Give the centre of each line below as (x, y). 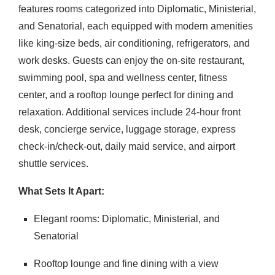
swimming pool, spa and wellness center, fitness (123, 78)
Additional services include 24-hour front (153, 112)
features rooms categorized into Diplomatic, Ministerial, (137, 9)
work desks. (44, 60)
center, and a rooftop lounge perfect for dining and (126, 95)
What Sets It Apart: (61, 191)
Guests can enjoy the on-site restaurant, (158, 60)
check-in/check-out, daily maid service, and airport (127, 146)
